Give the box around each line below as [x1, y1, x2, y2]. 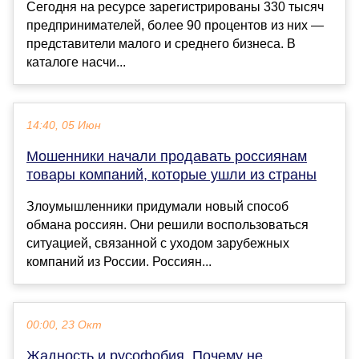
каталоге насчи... [26, 55, 126, 70]
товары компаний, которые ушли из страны [26, 167, 317, 184]
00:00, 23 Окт [26, 319, 102, 332]
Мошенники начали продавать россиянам [26, 148, 307, 165]
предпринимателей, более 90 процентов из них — [26, 18, 324, 33]
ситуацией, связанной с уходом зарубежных [26, 236, 289, 251]
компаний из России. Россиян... [26, 255, 212, 269]
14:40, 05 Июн [26, 119, 101, 132]
